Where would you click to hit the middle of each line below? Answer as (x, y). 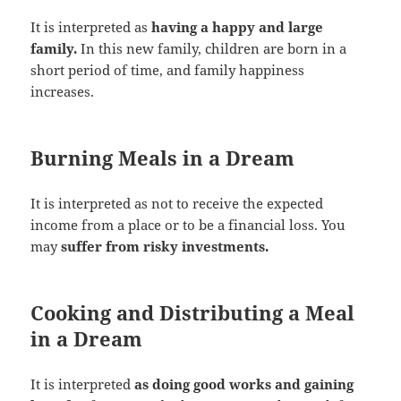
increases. (63, 92)
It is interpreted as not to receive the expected (177, 204)
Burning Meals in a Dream (163, 158)
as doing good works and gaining (244, 384)
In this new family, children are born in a (214, 49)
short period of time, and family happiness (168, 70)
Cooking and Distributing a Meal (193, 313)
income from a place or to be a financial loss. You (188, 225)
